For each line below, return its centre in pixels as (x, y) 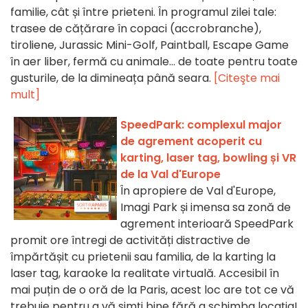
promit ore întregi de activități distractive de (130, 241)
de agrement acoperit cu (191, 142)
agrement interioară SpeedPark (207, 224)
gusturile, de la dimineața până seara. (112, 78)
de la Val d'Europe (170, 175)
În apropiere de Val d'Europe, (198, 191)
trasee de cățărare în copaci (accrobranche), (136, 29)
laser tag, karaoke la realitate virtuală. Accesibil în (145, 274)
